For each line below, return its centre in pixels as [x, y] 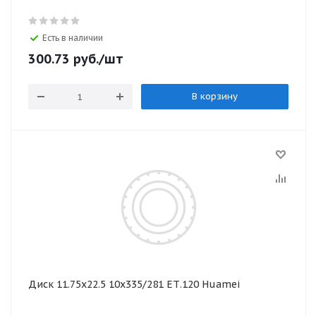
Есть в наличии [73, 38]
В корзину [214, 96]
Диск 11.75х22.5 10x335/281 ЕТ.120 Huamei [134, 284]
